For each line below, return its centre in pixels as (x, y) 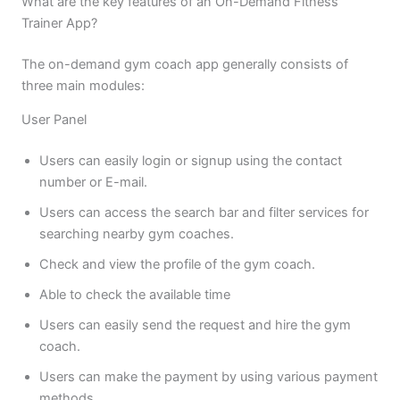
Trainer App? (59, 23)
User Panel (54, 120)
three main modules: (83, 85)
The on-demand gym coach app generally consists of (184, 64)
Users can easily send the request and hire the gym (195, 325)
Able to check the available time (134, 295)
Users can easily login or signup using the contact (190, 161)
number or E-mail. (93, 183)
